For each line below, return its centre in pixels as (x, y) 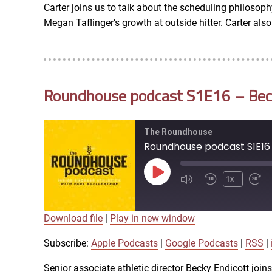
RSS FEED (78, 17)
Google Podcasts (202, 243)
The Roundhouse (178, 132)
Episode (175, 191)
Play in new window (152, 219)
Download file (73, 219)
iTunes (85, 255)
